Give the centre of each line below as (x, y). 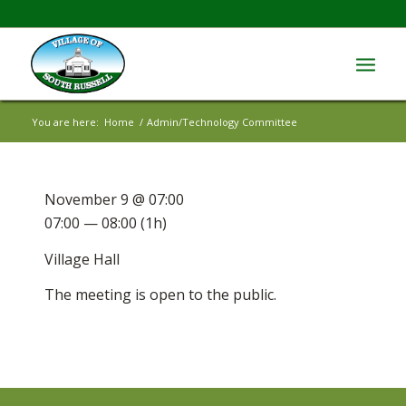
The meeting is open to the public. (160, 295)
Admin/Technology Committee (222, 122)
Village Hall (82, 259)
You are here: (65, 122)
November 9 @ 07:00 (114, 199)
